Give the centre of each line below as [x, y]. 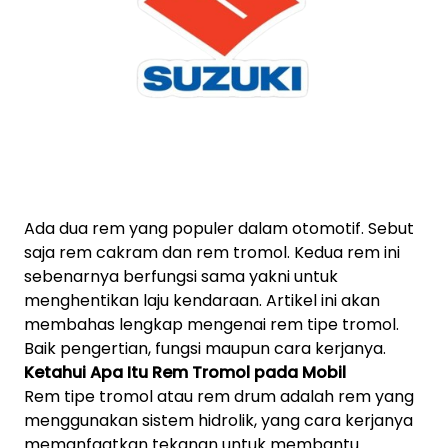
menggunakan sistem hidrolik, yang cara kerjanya [218, 420]
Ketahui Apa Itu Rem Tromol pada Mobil [185, 372]
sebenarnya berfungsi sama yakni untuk [181, 276]
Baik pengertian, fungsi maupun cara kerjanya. [205, 348]
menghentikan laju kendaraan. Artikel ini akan [202, 300]
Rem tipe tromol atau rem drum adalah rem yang [219, 396]
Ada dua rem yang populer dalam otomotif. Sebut [219, 228]
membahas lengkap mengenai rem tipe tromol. [211, 324]
